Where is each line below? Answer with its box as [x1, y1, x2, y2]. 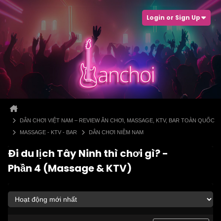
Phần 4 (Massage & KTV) [8, 161, 132, 175]
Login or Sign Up [147, 13, 200, 22]
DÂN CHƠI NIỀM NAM [89, 129, 144, 135]
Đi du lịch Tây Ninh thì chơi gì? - [8, 147, 168, 160]
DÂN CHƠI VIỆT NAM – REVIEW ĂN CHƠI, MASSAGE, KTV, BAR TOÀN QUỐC [20, 117, 215, 123]
